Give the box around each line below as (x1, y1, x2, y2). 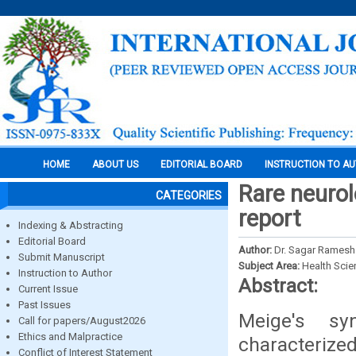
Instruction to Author (18, 267, 112, 279)
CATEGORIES (156, 189, 222, 202)
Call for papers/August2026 (18, 315, 145, 327)
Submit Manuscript (18, 251, 105, 263)
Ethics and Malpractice (18, 331, 122, 342)
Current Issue (18, 283, 78, 295)
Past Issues (18, 299, 71, 311)
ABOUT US (92, 159, 138, 170)
